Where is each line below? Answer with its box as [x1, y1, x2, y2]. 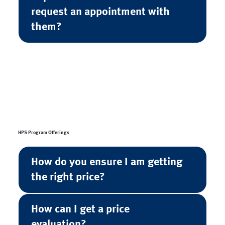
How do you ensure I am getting [31, 156, 182, 168]
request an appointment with [31, 6, 170, 18]
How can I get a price [31, 203, 130, 215]
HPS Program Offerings [18, 130, 70, 135]
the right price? [31, 171, 105, 183]
